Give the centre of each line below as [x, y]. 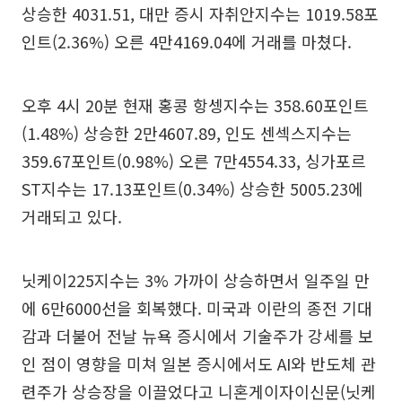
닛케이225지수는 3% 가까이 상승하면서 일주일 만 [196, 280]
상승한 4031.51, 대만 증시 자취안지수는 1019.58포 [200, 13]
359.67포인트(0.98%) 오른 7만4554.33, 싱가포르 [194, 161]
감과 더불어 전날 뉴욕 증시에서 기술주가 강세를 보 [197, 336]
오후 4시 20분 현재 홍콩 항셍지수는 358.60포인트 [195, 105]
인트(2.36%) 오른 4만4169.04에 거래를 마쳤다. [187, 41]
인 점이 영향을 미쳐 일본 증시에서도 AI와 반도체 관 [199, 363]
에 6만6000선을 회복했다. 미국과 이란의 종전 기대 [197, 308]
